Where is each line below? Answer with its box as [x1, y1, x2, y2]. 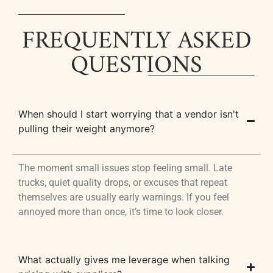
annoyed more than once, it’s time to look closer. [18, 205, 224, 218]
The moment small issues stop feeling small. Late [18, 161, 232, 174]
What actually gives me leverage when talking [18, 253, 230, 266]
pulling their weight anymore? [18, 122, 155, 135]
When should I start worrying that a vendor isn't [18, 107, 239, 120]
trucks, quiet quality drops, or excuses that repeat [18, 176, 227, 188]
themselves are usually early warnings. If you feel [18, 191, 229, 203]
